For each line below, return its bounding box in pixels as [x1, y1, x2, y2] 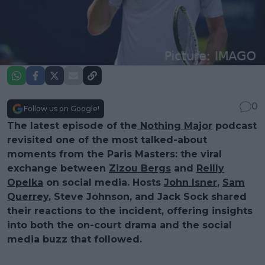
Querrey [7, 190, 49, 202]
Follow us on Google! [24, 104, 99, 113]
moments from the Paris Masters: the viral [7, 148, 222, 160]
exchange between [7, 162, 109, 174]
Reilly [196, 162, 224, 174]
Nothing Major [137, 119, 212, 131]
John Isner [164, 176, 217, 188]
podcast [212, 119, 257, 131]
